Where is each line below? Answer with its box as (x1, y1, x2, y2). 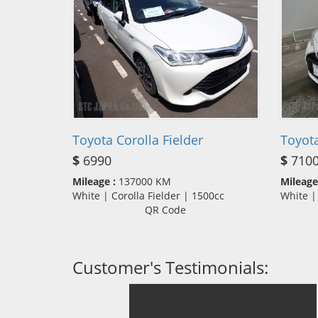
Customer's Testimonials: (72, 255, 268, 279)
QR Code (145, 202, 187, 216)
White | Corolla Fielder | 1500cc (72, 188, 233, 202)
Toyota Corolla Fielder (72, 131, 203, 148)
